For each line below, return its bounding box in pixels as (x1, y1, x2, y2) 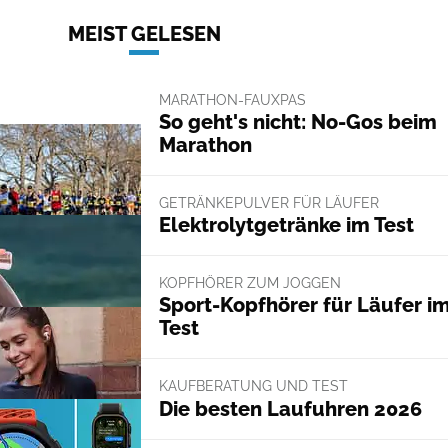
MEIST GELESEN (67, 21, 221, 46)
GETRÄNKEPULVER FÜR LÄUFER (158, 194, 379, 211)
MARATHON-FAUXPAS (158, 91, 306, 108)
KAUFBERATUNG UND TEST (158, 378, 348, 395)
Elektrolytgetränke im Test (158, 213, 414, 237)
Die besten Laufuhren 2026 (158, 396, 422, 421)
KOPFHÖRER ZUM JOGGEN (158, 275, 341, 291)
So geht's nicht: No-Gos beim (158, 109, 437, 134)
